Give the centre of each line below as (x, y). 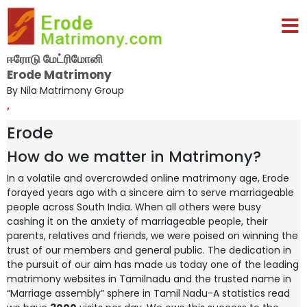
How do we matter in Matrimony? (134, 157)
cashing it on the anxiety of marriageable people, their (137, 221)
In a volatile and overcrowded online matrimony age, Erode (148, 178)
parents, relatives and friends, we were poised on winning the (152, 236)
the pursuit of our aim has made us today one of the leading (153, 265)
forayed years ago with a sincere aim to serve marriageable (150, 193)
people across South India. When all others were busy (134, 207)
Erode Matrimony (59, 74)
